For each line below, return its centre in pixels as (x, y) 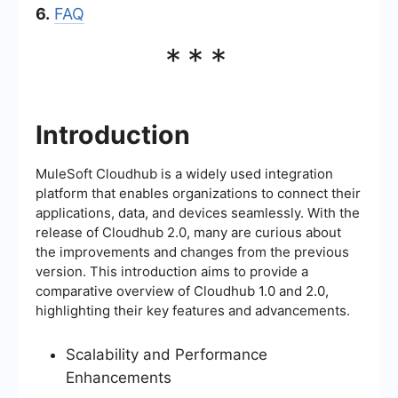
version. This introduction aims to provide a (172, 271)
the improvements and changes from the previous (192, 251)
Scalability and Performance (167, 354)
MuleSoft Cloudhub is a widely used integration (184, 173)
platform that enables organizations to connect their (198, 193)
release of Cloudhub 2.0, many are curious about (188, 232)
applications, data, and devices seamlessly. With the (198, 212)
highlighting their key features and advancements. (193, 310)
